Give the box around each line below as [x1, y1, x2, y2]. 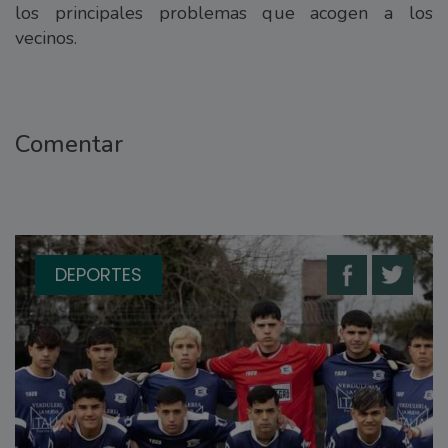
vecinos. [15, 26, 77, 51]
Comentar [15, 128, 123, 161]
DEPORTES [55, 262, 142, 288]
